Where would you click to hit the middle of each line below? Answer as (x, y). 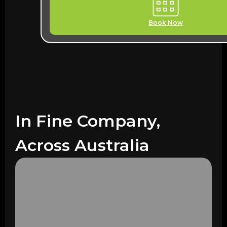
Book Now (165, 23)
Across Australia (82, 145)
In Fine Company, (88, 121)
